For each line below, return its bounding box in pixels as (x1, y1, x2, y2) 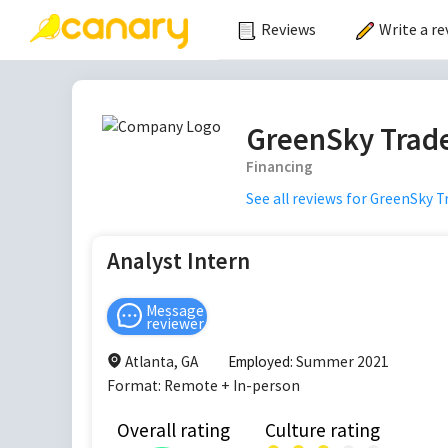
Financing (246, 157, 313, 176)
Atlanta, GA (125, 351, 199, 371)
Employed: (228, 351, 297, 371)
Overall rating (117, 417, 230, 442)
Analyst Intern (107, 246, 250, 275)
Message (145, 300, 204, 320)
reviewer (145, 313, 204, 333)
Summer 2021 (296, 351, 390, 371)
